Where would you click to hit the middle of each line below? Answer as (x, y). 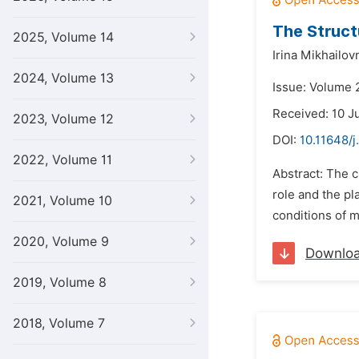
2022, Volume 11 (63, 160)
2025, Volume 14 (63, 37)
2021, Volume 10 (63, 201)
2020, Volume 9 (61, 242)
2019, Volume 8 (60, 282)
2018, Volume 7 (59, 323)
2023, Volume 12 (63, 119)
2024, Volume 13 (63, 78)
